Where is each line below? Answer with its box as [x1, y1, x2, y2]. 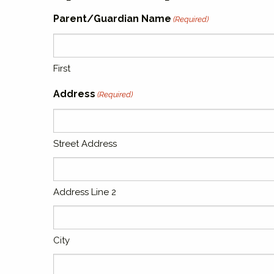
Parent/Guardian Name [53, 13, 171, 24]
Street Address [53, 138, 117, 149]
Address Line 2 [53, 187, 116, 198]
